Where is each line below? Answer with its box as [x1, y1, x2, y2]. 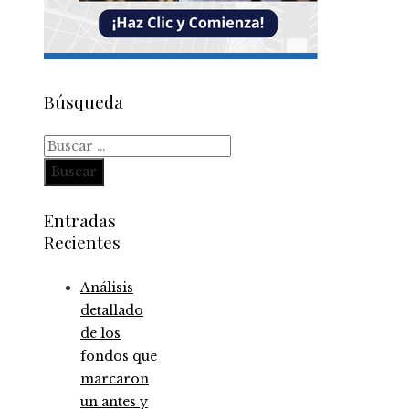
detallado [80, 301, 143, 319]
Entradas [44, 208, 116, 233]
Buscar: [43, 137, 92, 153]
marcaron [80, 370, 149, 387]
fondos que [80, 347, 157, 364]
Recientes [44, 230, 121, 255]
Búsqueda [44, 89, 123, 113]
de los [80, 324, 121, 341]
